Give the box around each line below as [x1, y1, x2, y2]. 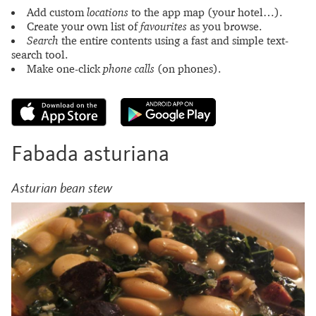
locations [87, 5, 128, 19]
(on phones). [154, 61, 221, 75]
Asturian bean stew [11, 180, 112, 195]
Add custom [27, 5, 87, 19]
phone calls [103, 61, 154, 75]
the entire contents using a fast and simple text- [59, 33, 288, 47]
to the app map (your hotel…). [128, 5, 282, 19]
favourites [140, 19, 187, 33]
